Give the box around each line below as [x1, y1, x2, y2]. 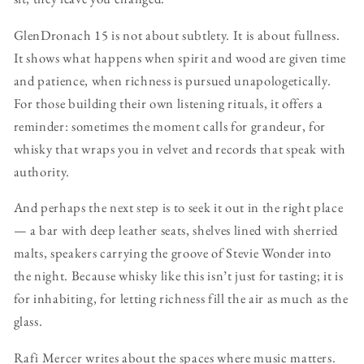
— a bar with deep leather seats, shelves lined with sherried [13, 221, 339, 240]
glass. [13, 312, 43, 331]
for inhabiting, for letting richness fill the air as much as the [13, 289, 349, 308]
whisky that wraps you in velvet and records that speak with [13, 139, 346, 158]
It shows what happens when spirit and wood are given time [13, 48, 347, 67]
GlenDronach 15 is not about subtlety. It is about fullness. [13, 25, 340, 44]
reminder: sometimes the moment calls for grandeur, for [13, 116, 327, 135]
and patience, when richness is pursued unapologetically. [13, 71, 331, 89]
